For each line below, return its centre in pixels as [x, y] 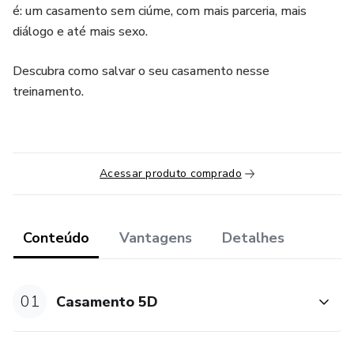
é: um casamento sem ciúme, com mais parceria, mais [160, 11]
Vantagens [156, 238]
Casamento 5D [107, 301]
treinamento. [48, 92]
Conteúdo [56, 238]
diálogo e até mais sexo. [80, 32]
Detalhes [253, 238]
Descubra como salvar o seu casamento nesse [141, 71]
